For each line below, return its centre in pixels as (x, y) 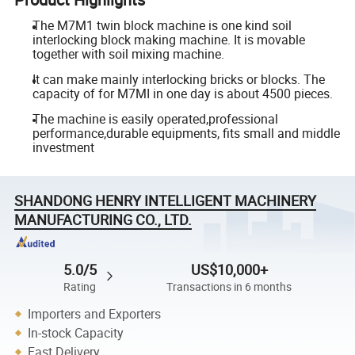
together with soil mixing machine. (128, 54)
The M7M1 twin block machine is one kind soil (162, 26)
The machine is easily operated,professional (155, 118)
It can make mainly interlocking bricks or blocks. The (178, 79)
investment (63, 147)
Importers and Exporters (95, 313)
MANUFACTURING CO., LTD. (103, 219)
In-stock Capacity (76, 332)
